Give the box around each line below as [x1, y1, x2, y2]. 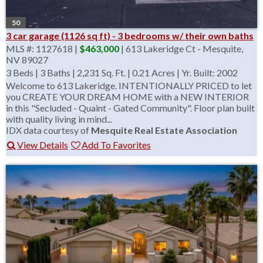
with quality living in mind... [6, 113, 112, 124]
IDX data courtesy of [6, 124, 91, 136]
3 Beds [6, 67, 33, 78]
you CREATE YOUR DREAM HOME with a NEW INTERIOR [6, 91, 249, 102]
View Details [17, 139, 68, 150]
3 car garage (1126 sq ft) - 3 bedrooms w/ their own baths [6, 30, 254, 41]
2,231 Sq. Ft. [77, 67, 126, 78]
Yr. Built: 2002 [181, 67, 238, 78]
